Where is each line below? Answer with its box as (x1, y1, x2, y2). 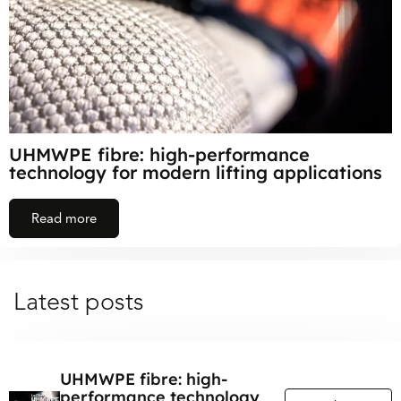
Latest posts (13, 286, 144, 318)
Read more (31, 210, 97, 227)
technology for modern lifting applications (9, 161, 382, 184)
